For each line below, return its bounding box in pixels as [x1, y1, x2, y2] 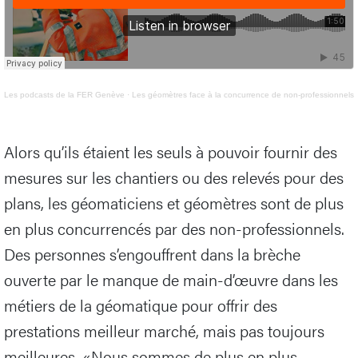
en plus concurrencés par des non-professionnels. [4, 217, 344, 241]
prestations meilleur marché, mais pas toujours [4, 319, 324, 343]
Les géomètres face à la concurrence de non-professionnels [132, 90, 354, 100]
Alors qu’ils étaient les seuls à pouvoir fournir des [4, 140, 337, 164]
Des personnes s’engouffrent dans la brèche [4, 242, 300, 266]
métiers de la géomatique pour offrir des [4, 293, 277, 317]
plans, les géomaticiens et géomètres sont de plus [4, 191, 344, 215]
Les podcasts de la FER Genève [4, 90, 125, 100]
